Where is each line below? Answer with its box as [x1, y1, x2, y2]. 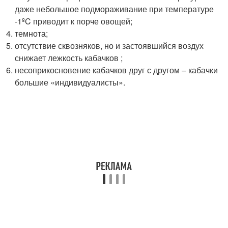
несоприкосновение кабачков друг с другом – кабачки [15, 64, 218, 76]
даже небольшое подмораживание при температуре [15, 3, 214, 15]
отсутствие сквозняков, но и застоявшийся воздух [15, 40, 204, 51]
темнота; [15, 27, 48, 39]
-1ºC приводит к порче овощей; [15, 15, 133, 27]
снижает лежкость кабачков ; [15, 52, 123, 64]
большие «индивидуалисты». [15, 76, 126, 88]
